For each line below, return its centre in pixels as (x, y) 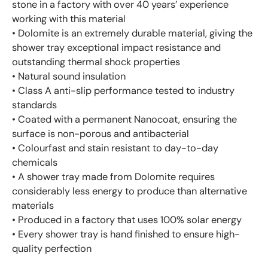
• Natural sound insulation (70, 76)
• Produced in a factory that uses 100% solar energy (127, 220)
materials (34, 205)
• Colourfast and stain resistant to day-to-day (115, 148)
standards (36, 105)
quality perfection (52, 248)
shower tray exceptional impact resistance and (116, 47)
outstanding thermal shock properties (97, 62)
